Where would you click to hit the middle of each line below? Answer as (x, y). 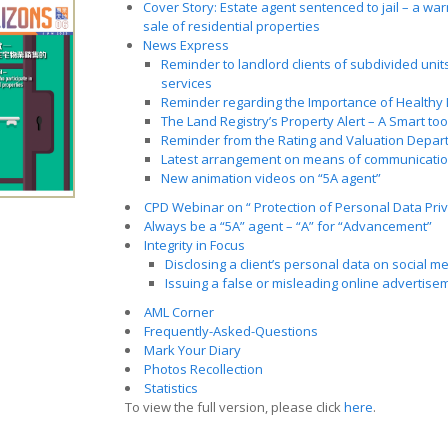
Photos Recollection (203, 369)
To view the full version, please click (234, 407)
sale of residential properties (231, 26)
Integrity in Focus (194, 245)
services (186, 83)
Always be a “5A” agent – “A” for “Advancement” (287, 226)
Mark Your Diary (192, 350)
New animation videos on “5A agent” (270, 178)
